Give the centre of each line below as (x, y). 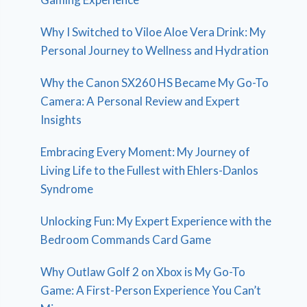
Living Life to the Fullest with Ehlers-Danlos (150, 170)
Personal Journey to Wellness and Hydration (155, 50)
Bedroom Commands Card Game (126, 239)
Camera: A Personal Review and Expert (140, 101)
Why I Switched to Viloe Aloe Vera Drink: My (153, 32)
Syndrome (67, 188)
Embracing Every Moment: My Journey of (146, 151)
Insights (61, 119)
